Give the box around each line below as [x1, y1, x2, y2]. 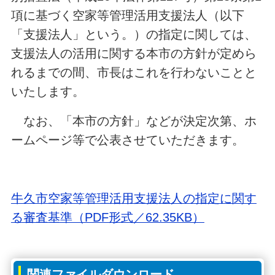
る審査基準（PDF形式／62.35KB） [10, 211, 204, 225]
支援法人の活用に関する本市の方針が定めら [10, 46, 257, 60]
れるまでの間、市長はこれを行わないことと [10, 65, 257, 79]
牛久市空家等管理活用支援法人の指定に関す [10, 192, 257, 206]
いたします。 [10, 84, 85, 98]
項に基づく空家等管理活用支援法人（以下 [10, 8, 244, 22]
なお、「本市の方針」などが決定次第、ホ [10, 114, 257, 128]
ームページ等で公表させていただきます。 [10, 133, 244, 147]
